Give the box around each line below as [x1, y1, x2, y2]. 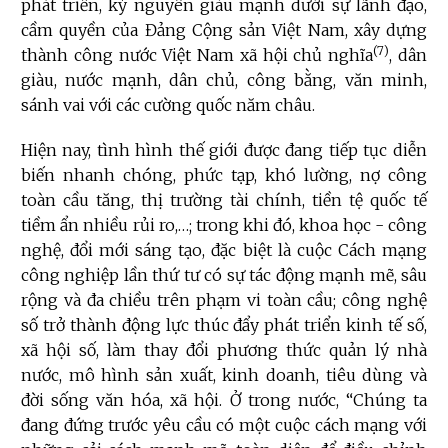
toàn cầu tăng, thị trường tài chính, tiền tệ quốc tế [21, 190, 427, 211]
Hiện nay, [21, 140, 97, 161]
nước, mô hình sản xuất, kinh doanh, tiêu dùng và [21, 365, 427, 386]
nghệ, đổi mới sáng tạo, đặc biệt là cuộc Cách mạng [21, 240, 427, 261]
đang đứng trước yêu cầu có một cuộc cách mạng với [21, 415, 427, 436]
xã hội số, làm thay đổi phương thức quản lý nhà [21, 340, 427, 361]
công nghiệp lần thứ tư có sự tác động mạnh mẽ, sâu [21, 265, 427, 286]
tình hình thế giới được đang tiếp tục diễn [97, 140, 427, 161]
